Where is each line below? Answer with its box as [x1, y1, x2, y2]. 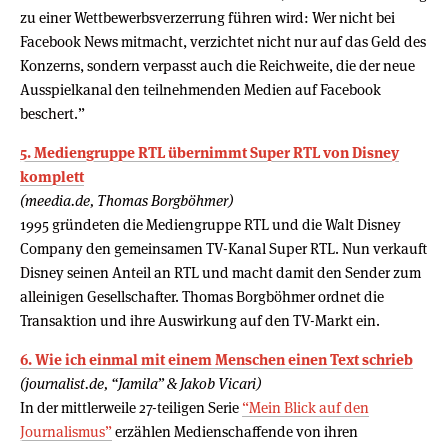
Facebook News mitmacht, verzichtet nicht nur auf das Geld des [20, 31, 426, 51]
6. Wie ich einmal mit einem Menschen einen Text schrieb [20, 349, 413, 369]
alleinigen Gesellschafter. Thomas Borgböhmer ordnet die [20, 286, 384, 306]
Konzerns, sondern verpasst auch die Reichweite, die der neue [20, 55, 415, 75]
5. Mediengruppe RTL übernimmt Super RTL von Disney [20, 142, 399, 162]
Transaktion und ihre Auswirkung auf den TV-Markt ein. [20, 310, 380, 330]
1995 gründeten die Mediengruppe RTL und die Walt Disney [20, 214, 401, 234]
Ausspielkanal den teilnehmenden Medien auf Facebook [20, 79, 381, 99]
